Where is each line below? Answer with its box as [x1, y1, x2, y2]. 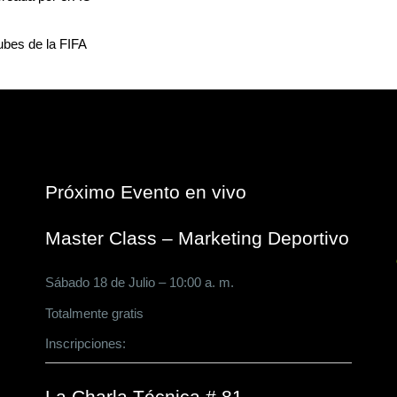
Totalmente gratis [44, 305, 144, 321]
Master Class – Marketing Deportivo [44, 228, 349, 249]
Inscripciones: [44, 336, 129, 352]
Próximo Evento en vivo [44, 182, 246, 203]
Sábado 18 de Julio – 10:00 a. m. [44, 275, 234, 291]
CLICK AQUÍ [128, 336, 206, 352]
